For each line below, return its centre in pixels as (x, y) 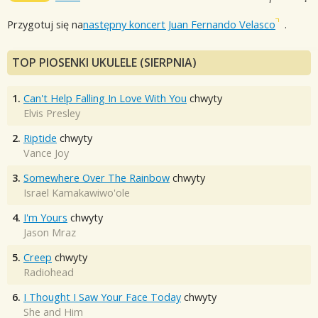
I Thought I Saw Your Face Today (102, 297)
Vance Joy (46, 153)
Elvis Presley (52, 114)
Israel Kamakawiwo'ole (77, 193)
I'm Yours (45, 218)
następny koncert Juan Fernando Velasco (179, 24)
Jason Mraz (50, 233)
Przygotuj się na (45, 24)
